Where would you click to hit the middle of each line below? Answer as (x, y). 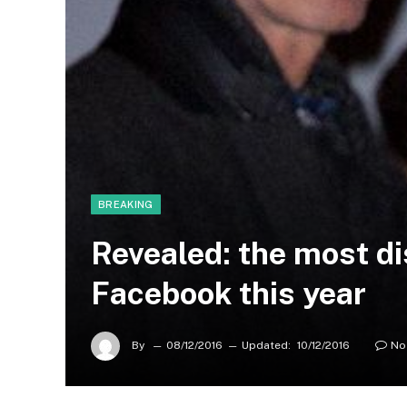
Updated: (266, 346)
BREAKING (126, 204)
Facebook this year (228, 293)
